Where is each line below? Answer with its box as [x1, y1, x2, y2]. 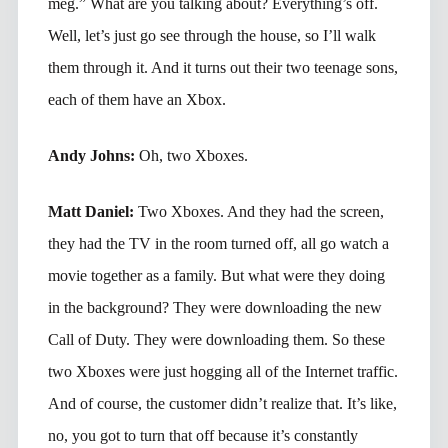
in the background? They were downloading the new [47, 298, 382, 316]
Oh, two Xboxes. [138, 146, 248, 164]
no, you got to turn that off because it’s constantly [47, 426, 358, 444]
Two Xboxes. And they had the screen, [137, 202, 384, 220]
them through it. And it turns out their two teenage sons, [47, 58, 398, 76]
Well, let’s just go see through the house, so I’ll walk [47, 26, 376, 44]
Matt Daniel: [47, 202, 138, 220]
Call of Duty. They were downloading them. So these [47, 330, 385, 348]
